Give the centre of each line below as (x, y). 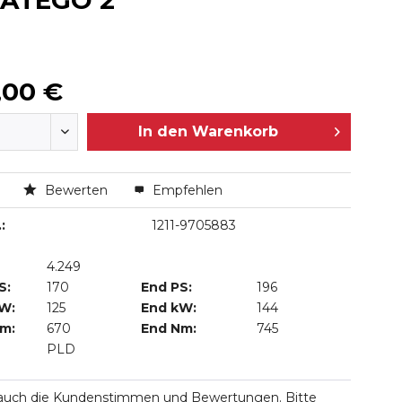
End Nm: (169, 328)
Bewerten (76, 190)
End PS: (167, 287)
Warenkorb (235, 131)
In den (162, 131)
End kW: (169, 308)
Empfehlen (185, 190)
